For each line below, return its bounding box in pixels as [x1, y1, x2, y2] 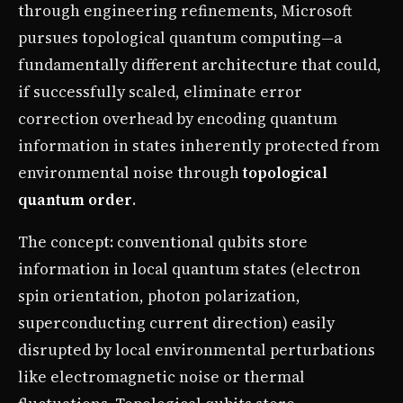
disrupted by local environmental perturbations [18, 338, 375, 361]
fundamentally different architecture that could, [18, 53, 381, 76]
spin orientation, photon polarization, [18, 284, 300, 307]
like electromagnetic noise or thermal [18, 365, 305, 388]
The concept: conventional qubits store [18, 230, 308, 253]
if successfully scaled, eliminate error [18, 80, 302, 103]
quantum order [18, 188, 132, 210]
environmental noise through [18, 161, 243, 184]
